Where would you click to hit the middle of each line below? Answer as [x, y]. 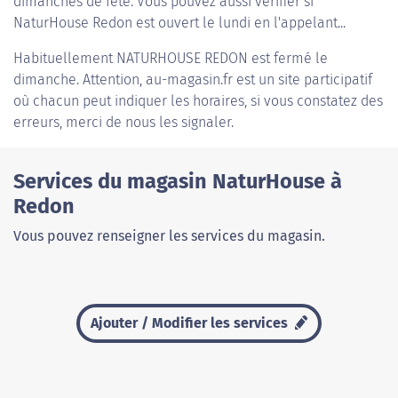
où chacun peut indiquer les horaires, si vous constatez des [198, 101]
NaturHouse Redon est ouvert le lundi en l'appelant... [179, 23]
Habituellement [65, 58]
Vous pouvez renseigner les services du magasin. [169, 236]
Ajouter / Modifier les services [191, 323]
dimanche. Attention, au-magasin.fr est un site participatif [193, 80]
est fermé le [288, 58]
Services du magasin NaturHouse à [178, 181]
